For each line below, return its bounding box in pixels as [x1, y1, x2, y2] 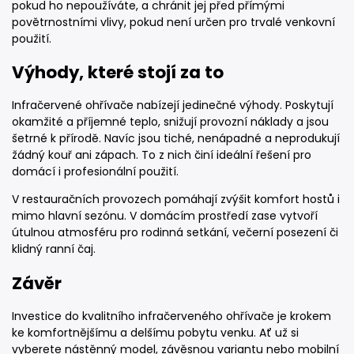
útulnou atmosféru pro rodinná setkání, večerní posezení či [12, 224, 338, 241]
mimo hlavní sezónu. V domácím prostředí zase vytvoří [12, 208, 318, 224]
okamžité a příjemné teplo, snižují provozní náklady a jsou [12, 114, 329, 130]
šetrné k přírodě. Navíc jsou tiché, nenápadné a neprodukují [12, 130, 340, 147]
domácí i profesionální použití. [12, 164, 179, 180]
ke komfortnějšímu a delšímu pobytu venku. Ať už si [12, 325, 299, 341]
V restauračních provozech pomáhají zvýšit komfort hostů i [12, 191, 340, 208]
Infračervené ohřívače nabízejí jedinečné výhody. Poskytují [12, 97, 333, 114]
